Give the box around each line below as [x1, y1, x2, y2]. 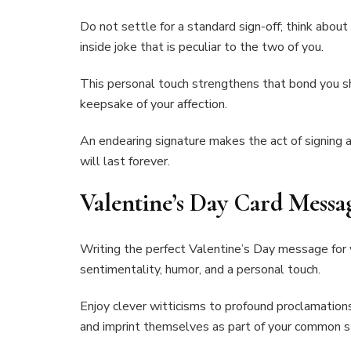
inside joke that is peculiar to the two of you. [80, 38, 324, 56]
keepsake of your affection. [80, 96, 227, 114]
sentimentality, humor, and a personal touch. [80, 260, 320, 278]
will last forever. [80, 153, 170, 171]
